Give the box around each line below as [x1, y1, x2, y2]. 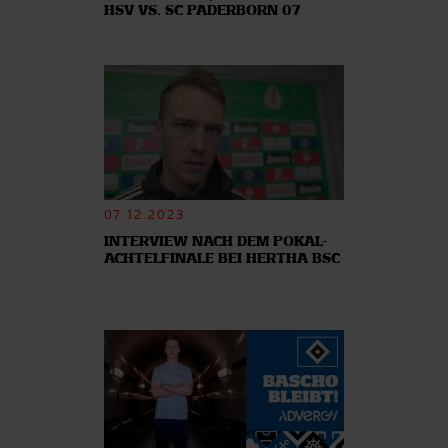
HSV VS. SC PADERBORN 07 [104, 4, 300, 18]
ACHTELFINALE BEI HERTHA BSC [104, 252, 340, 266]
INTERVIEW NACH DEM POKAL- [104, 235, 327, 249]
